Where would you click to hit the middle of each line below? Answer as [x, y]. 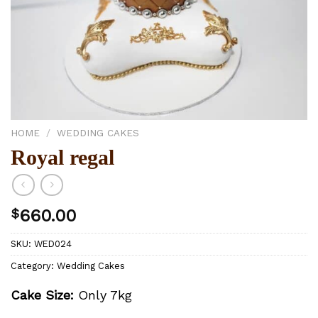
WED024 [53, 244]
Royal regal [62, 157]
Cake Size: [42, 295]
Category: [34, 266]
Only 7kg [103, 295]
